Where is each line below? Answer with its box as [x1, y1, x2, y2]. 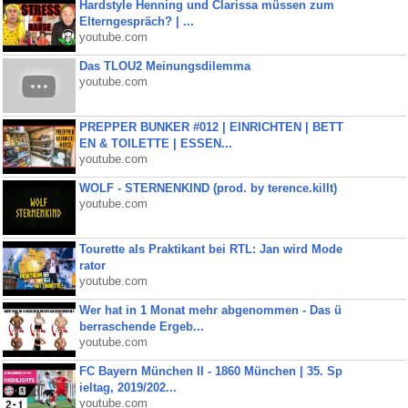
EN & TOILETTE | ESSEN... [78, 137, 232, 150]
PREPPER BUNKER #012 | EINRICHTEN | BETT [78, 120, 343, 134]
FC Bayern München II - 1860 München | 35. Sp [78, 364, 342, 378]
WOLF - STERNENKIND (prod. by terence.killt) [78, 181, 337, 195]
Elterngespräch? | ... [78, 15, 194, 28]
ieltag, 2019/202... [78, 381, 177, 394]
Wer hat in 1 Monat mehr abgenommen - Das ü [78, 303, 342, 317]
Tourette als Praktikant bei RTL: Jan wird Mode [78, 242, 342, 256]
